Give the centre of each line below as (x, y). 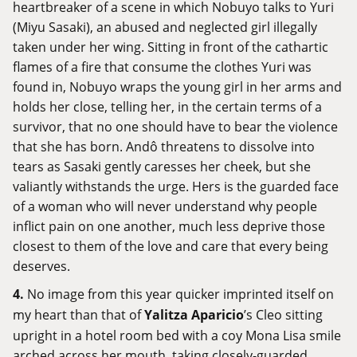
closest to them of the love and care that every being (171, 246)
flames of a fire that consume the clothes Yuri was (162, 67)
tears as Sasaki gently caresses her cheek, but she (162, 167)
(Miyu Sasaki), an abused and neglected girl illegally (165, 27)
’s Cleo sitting (283, 315)
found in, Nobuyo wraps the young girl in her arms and (177, 87)
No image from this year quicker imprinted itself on (180, 294)
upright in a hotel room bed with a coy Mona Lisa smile (177, 335)
